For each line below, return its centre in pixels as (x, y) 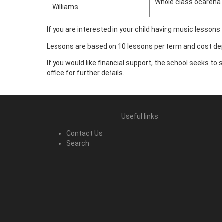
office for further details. (85, 73)
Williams (65, 7)
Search (78, 143)
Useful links (140, 116)
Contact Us (84, 133)
